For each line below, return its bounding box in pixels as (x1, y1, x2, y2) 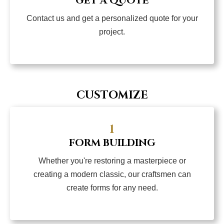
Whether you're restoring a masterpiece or (38, 156, 186, 165)
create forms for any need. (66, 183, 158, 192)
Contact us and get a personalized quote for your (26, 14, 198, 23)
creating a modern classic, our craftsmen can (33, 170, 191, 179)
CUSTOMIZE (76, 88, 148, 103)
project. (99, 27, 125, 36)
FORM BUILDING (68, 136, 155, 150)
